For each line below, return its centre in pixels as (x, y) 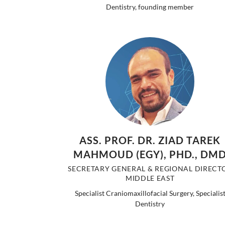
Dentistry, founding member (150, 7)
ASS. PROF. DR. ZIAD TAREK (150, 140)
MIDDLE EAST (150, 178)
